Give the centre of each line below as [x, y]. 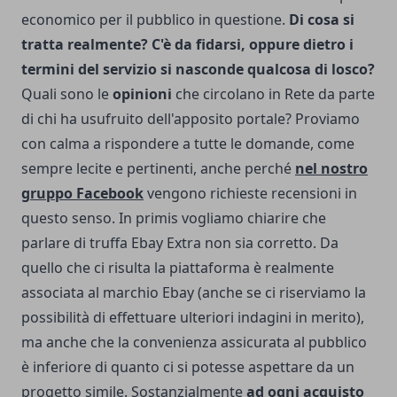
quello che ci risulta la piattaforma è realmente [178, 268]
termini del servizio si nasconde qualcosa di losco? [198, 69]
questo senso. [68, 218]
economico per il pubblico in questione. [155, 19]
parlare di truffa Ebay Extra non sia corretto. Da [180, 243]
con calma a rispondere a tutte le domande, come [188, 144]
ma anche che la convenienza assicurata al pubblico [194, 342]
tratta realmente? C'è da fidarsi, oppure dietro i [187, 44]
